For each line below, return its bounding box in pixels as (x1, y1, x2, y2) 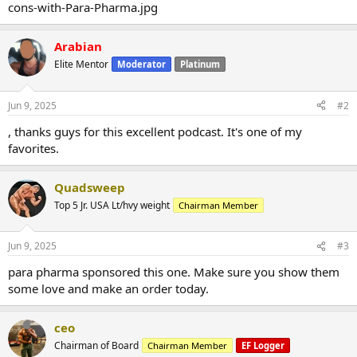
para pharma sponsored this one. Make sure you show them (8, 264, 339, 280)
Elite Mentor (54, 57, 108, 72)
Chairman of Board (54, 339, 139, 353)
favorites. (8, 139, 59, 156)
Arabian (54, 38, 102, 55)
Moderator (117, 58, 166, 71)
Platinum (180, 58, 220, 71)
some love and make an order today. (8, 280, 209, 297)
